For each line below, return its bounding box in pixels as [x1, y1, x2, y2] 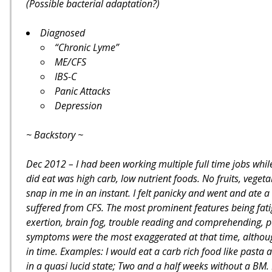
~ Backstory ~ [26, 128, 83, 141]
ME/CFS [55, 55, 86, 69]
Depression [55, 99, 102, 112]
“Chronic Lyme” [55, 41, 119, 54]
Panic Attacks [55, 84, 110, 98]
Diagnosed [40, 26, 85, 39]
